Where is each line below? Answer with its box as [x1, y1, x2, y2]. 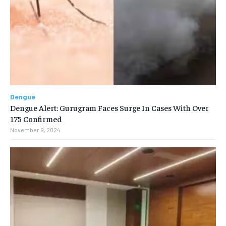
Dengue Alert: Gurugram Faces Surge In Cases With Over [10, 102, 209, 113]
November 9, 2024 [10, 126, 60, 134]
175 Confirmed [10, 114, 62, 124]
